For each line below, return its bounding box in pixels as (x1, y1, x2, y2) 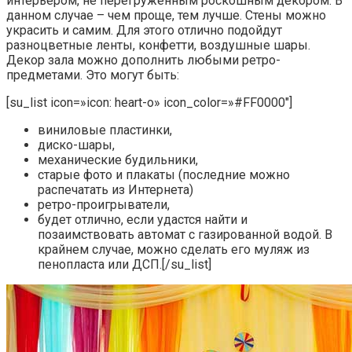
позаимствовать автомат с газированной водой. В (38, 227, 332, 243)
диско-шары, (38, 137, 115, 153)
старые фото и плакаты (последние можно (38, 167, 290, 183)
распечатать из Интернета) (38, 182, 193, 198)
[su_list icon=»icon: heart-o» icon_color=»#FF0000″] (6, 95, 292, 111)
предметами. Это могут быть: (6, 68, 179, 83)
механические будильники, (38, 152, 198, 168)
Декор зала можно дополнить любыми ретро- (6, 53, 280, 68)
